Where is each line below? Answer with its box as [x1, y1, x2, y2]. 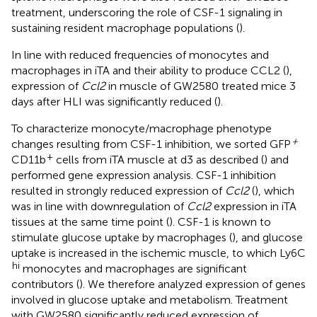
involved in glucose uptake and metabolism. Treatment [11, 292, 288, 306]
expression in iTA [211, 199, 296, 213]
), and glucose [232, 230, 303, 244]
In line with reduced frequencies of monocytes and [11, 47, 269, 62]
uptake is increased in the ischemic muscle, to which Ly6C [11, 246, 306, 260]
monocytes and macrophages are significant [20, 261, 247, 275]
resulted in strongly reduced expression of [11, 183, 225, 197]
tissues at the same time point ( [11, 214, 169, 229]
